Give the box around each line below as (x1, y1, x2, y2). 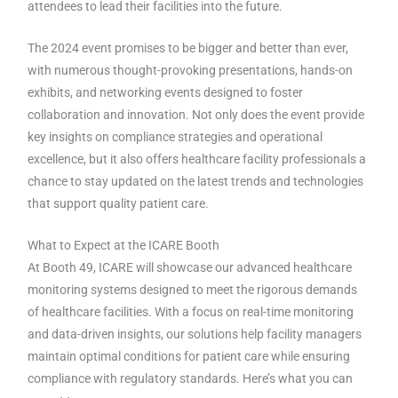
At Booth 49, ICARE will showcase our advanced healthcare (28, 259, 353, 275)
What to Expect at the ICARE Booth (28, 237, 220, 252)
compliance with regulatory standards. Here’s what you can (28, 370, 354, 386)
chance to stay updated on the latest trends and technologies (28, 173, 364, 188)
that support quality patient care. (28, 195, 210, 211)
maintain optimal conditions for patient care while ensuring (28, 348, 351, 363)
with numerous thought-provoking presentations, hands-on (28, 62, 354, 77)
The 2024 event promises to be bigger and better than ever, (28, 40, 349, 55)
